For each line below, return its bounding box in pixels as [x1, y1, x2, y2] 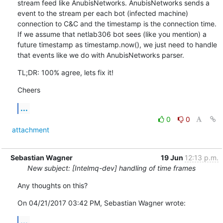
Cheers [17, 85, 40, 94]
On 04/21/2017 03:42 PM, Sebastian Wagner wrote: [17, 198, 186, 207]
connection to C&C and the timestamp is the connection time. [17, 19, 217, 28]
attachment [11, 125, 49, 134]
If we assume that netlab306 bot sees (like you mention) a [17, 29, 207, 38]
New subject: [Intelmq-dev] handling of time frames [27, 163, 196, 172]
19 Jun [160, 153, 185, 162]
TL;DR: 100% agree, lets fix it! [17, 68, 113, 77]
